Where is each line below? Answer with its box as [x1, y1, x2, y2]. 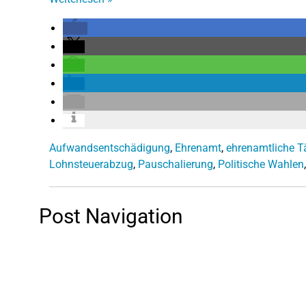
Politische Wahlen [218, 157, 304, 171]
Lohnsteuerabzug [49, 157, 133, 171]
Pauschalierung [138, 157, 213, 171]
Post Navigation [39, 204, 183, 228]
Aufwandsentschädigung [49, 141, 170, 154]
